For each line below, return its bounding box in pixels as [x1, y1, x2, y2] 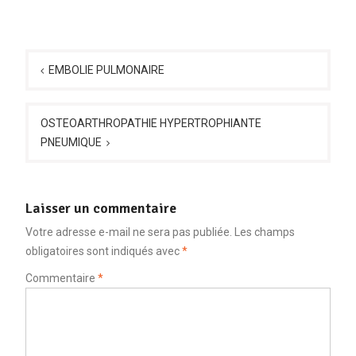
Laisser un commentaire [25, 199, 176, 217]
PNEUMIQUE [40, 135, 102, 149]
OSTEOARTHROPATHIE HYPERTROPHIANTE [40, 116, 261, 130]
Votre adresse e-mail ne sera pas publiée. [25, 225, 232, 238]
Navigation [24, 37, 106, 59]
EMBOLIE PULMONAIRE [48, 63, 164, 76]
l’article [24, 84, 84, 106]
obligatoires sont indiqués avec [25, 244, 182, 257]
